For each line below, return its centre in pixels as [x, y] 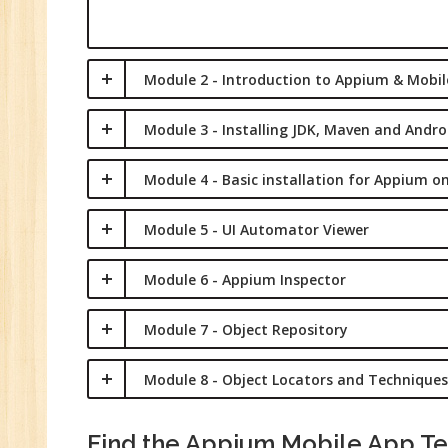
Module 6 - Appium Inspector [245, 279]
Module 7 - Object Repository [246, 329]
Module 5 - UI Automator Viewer [256, 229]
